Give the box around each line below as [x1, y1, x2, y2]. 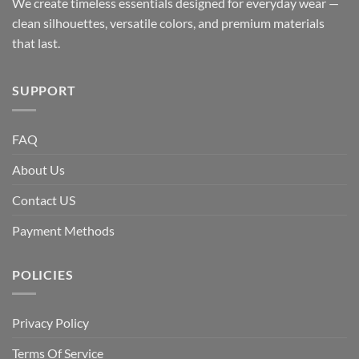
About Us [12, 161, 65, 177]
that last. [12, 35, 60, 51]
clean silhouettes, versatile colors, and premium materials [12, 15, 325, 31]
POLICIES [12, 266, 74, 282]
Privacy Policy [12, 315, 89, 331]
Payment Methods [12, 222, 115, 238]
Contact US [12, 192, 75, 208]
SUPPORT [12, 82, 76, 98]
